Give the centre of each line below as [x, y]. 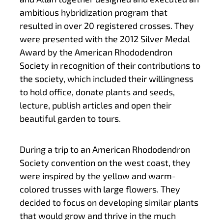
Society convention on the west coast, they [105, 163]
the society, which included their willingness [107, 79]
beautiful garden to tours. [70, 119]
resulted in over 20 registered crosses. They [107, 26]
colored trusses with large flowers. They [100, 189]
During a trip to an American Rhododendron [105, 150]
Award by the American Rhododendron [96, 52]
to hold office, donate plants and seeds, [97, 92]
